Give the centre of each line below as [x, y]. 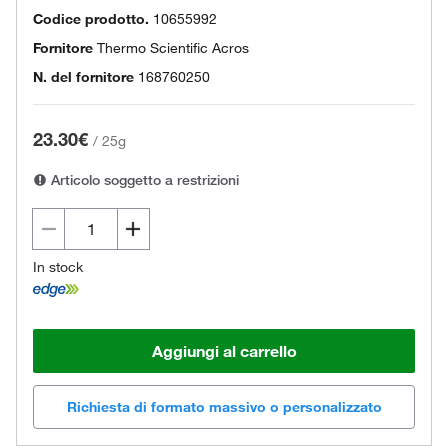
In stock [58, 267]
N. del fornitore [83, 77]
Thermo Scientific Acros [173, 48]
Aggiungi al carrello [224, 350]
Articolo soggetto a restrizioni [143, 180]
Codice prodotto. [91, 19]
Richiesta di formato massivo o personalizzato [224, 406]
